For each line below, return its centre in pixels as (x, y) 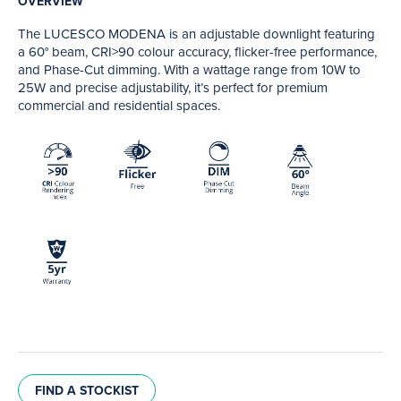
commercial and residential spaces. (119, 105)
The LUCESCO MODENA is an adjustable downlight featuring (196, 34)
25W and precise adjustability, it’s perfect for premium (173, 87)
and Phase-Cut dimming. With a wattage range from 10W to (189, 69)
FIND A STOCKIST (87, 390)
